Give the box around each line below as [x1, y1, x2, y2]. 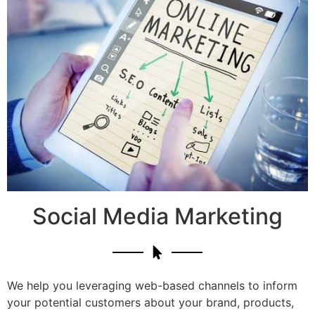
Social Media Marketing [32, 202, 283, 230]
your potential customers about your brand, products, [7, 295, 294, 309]
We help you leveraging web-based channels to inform [7, 278, 297, 292]
